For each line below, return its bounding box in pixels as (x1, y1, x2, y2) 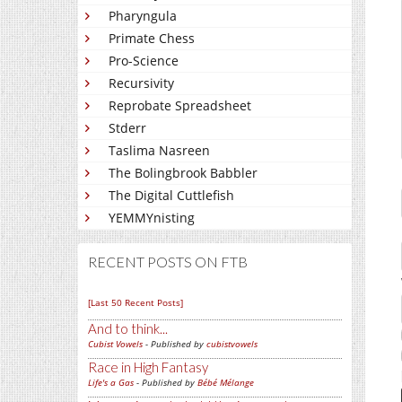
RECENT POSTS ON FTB (88, 253, 248, 270)
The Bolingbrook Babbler (109, 164, 258, 181)
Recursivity (109, 74, 174, 92)
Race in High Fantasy (88, 359, 208, 375)
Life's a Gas (88, 376, 134, 389)
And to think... (88, 320, 168, 336)
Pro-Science (109, 52, 179, 69)
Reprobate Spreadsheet (109, 97, 251, 114)
